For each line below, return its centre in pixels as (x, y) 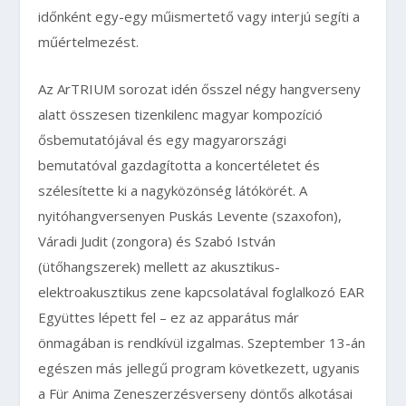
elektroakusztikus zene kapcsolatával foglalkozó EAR (202, 292)
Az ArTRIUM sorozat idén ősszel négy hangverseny (200, 89)
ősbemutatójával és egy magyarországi (163, 140)
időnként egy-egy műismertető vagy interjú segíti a (199, 16)
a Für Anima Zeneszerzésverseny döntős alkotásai (196, 393)
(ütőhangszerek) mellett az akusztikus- (159, 266)
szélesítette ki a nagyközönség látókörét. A (173, 190)
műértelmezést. (89, 42)
